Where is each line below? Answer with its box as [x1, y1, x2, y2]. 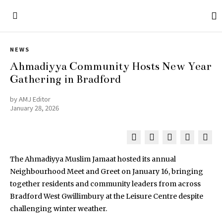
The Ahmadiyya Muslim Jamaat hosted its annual [10, 155, 176, 164]
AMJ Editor [19, 94, 51, 104]
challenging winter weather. [10, 204, 107, 213]
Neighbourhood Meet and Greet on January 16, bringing [10, 167, 203, 176]
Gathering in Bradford [10, 72, 120, 86]
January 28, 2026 [10, 103, 59, 112]
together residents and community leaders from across [10, 179, 201, 188]
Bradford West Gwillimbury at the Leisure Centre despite [10, 192, 203, 201]
